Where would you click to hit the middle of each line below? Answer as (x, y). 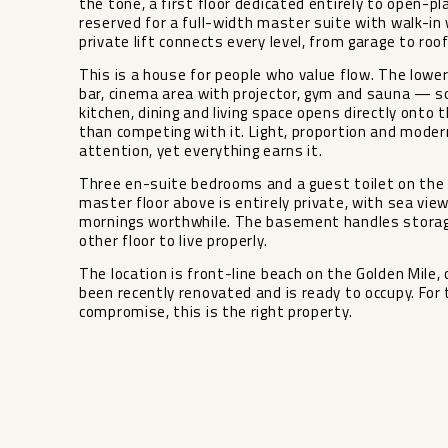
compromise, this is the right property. (216, 312)
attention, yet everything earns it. (201, 151)
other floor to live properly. (173, 241)
